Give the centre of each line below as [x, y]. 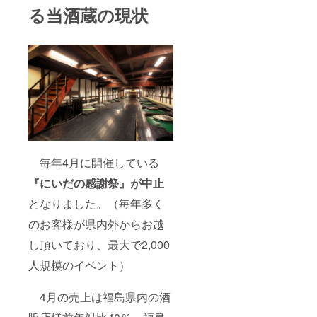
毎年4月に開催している [94, 163]
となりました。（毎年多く [96, 204]
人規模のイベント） [79, 265]
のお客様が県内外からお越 [96, 224]
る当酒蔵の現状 [88, 15]
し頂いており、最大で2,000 [99, 245]
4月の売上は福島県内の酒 [99, 297]
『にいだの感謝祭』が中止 [96, 183]
